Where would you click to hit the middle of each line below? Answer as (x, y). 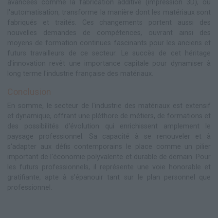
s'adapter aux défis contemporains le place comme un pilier (109, 147)
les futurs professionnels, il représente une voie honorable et (109, 167)
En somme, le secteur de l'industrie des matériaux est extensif (109, 106)
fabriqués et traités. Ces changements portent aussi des (109, 23)
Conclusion (29, 92)
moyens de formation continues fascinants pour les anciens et (109, 43)
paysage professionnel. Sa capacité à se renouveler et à (109, 137)
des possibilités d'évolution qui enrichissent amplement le (109, 127)
